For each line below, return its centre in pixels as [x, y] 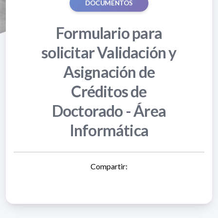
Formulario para [109, 33]
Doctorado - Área [109, 110]
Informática [109, 130]
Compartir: [109, 166]
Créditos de [109, 91]
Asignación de [109, 72]
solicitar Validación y [109, 52]
